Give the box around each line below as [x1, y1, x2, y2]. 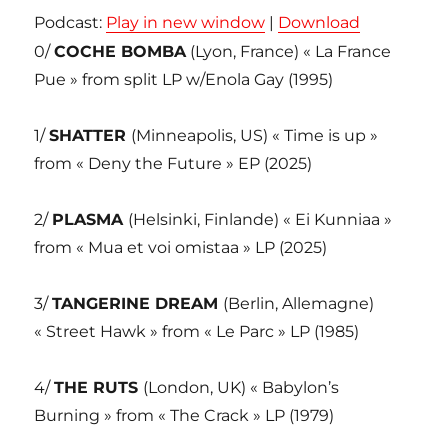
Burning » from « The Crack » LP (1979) [34, 406, 335, 426]
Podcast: [34, 13, 107, 33]
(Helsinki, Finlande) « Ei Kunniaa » [128, 210, 393, 230]
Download [278, 13, 361, 33]
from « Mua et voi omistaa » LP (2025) [34, 238, 328, 258]
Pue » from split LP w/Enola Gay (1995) [34, 70, 334, 90]
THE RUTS [54, 378, 144, 398]
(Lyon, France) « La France [186, 42, 392, 62]
